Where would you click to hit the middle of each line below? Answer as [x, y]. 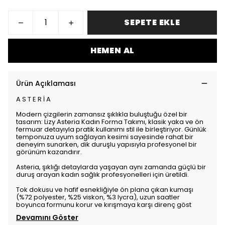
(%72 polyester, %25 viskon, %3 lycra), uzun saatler [98, 197]
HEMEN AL [113, 50]
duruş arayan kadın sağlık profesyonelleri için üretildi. [102, 175]
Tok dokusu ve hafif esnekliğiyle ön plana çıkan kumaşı [105, 190]
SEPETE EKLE [152, 22]
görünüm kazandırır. [49, 152]
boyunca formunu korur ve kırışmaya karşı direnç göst [104, 205]
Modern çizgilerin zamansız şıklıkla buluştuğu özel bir [102, 114]
